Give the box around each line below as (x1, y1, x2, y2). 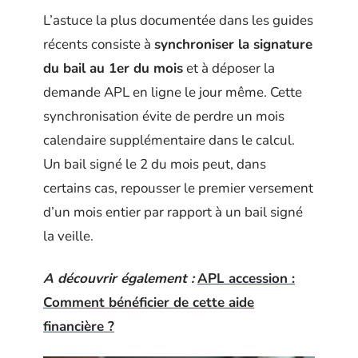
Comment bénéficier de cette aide (43, 292, 254, 312)
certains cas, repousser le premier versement (43, 179, 313, 197)
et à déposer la (183, 59, 275, 78)
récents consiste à (43, 35, 154, 54)
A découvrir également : (43, 268, 194, 288)
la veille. (43, 227, 93, 245)
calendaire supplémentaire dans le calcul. (43, 131, 295, 149)
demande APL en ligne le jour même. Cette (43, 83, 302, 101)
